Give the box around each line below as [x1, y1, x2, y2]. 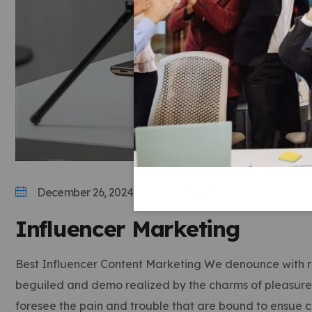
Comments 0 [162, 185, 224, 200]
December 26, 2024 [37, 185, 134, 200]
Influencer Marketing [15, 214, 240, 243]
